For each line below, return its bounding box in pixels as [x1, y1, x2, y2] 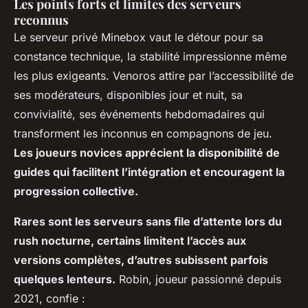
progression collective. [14, 184, 138, 199]
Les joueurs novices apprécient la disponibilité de [14, 146, 280, 160]
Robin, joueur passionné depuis [115, 272, 281, 287]
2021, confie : [14, 291, 85, 306]
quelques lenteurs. [14, 272, 115, 287]
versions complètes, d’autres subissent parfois [14, 253, 268, 267]
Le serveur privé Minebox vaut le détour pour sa [14, 30, 263, 45]
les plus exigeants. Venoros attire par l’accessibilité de [14, 69, 294, 83]
